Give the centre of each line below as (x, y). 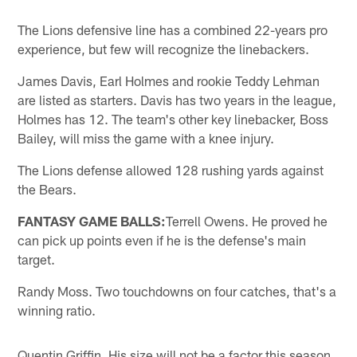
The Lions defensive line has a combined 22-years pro (173, 29)
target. (37, 259)
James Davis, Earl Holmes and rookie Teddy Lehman (169, 80)
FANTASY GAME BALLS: (92, 220)
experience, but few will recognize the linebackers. (164, 48)
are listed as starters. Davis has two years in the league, (177, 99)
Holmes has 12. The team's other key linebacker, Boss (173, 118)
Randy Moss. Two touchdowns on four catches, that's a (177, 290)
